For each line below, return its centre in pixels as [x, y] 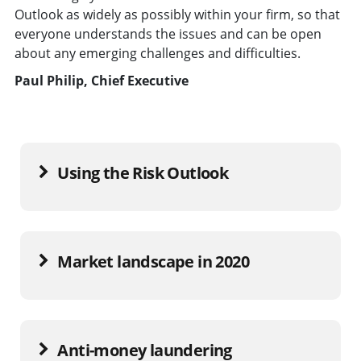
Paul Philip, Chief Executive [101, 80]
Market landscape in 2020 [154, 261]
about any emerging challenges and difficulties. [157, 53]
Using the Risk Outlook [143, 172]
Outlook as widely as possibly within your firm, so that [177, 14]
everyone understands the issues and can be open [168, 33]
